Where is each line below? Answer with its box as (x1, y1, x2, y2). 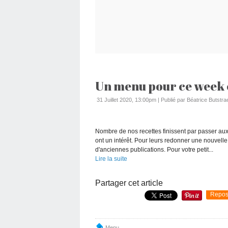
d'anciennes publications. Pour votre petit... (95, 146, 213, 153)
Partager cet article (95, 178, 163, 187)
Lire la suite (95, 155, 127, 162)
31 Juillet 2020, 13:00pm (97, 96, 156, 103)
